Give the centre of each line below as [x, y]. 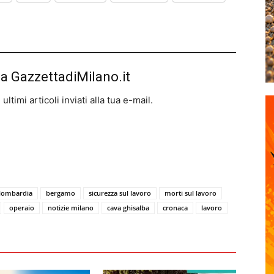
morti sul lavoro [191, 193]
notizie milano [71, 208]
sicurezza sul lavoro [120, 193]
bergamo [61, 193]
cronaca [175, 208]
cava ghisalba [128, 208]
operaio [22, 208]
